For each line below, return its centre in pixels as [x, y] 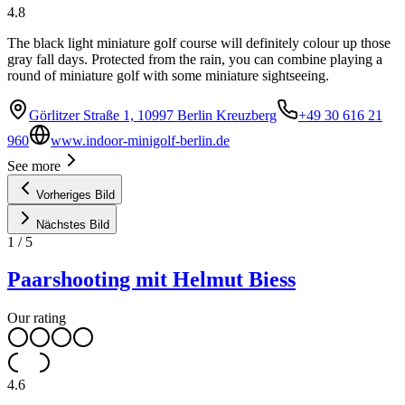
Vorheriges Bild [75, 194]
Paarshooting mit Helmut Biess [151, 280]
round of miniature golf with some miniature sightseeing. [168, 75]
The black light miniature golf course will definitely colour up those [199, 42]
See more [34, 165]
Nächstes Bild [73, 224]
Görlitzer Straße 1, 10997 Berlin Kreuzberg [153, 115]
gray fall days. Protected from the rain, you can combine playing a [195, 59]
